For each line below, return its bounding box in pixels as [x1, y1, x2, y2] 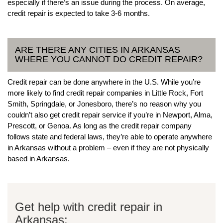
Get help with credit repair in [15, 200, 162, 214]
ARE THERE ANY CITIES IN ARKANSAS [15, 44, 180, 55]
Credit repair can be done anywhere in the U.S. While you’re [7, 77, 201, 86]
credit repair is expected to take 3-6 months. [7, 8, 150, 17]
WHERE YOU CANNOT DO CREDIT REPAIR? [15, 54, 203, 64]
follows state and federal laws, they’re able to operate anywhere [7, 132, 212, 141]
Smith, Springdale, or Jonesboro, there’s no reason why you [7, 99, 201, 108]
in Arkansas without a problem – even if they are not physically [7, 143, 209, 152]
